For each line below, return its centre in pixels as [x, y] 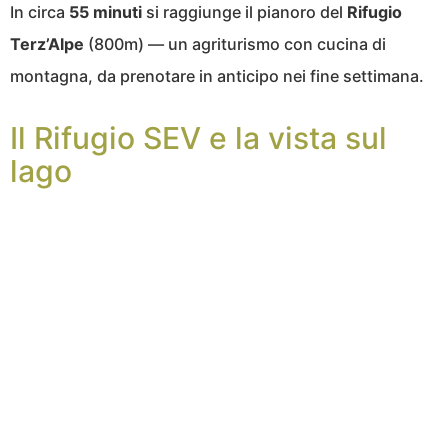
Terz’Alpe [47, 43]
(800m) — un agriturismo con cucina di [235, 43]
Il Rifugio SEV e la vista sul [198, 137]
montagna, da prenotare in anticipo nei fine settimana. [217, 75]
